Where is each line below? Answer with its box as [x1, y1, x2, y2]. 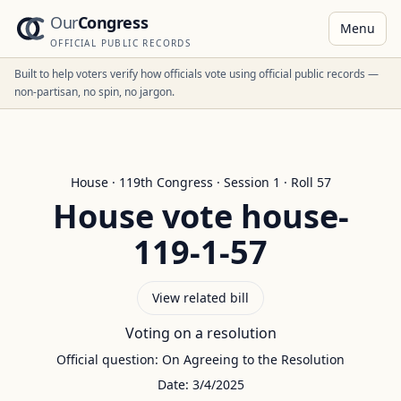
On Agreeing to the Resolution [162, 351, 345, 368]
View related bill [152, 289, 249, 306]
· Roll [279, 174, 317, 191]
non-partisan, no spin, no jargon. [14, 84, 175, 99]
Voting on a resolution [124, 323, 277, 343]
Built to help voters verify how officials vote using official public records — [14, 66, 379, 81]
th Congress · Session [140, 174, 273, 191]
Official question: [56, 351, 162, 368]
